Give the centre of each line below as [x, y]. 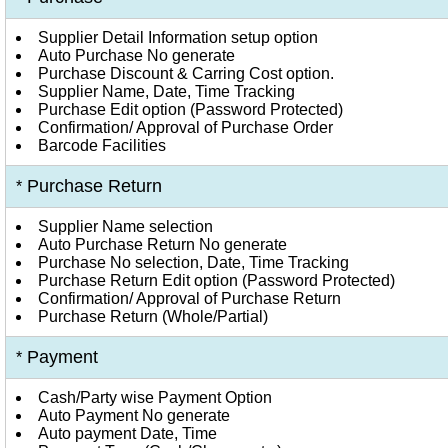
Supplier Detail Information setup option [178, 37]
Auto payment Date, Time [127, 433]
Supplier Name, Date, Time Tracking [166, 91]
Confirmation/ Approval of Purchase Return [189, 298]
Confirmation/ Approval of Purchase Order [185, 127]
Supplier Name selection [125, 226]
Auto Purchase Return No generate [162, 244]
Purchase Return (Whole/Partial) [153, 316]
